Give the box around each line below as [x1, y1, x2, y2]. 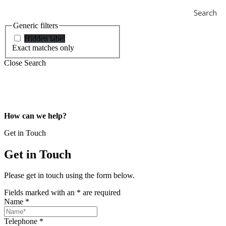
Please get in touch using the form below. [4, 171, 135, 180]
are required [81, 188, 121, 197]
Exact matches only [12, 43, 74, 52]
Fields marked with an [4, 188, 77, 197]
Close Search [4, 58, 46, 67]
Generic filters [13, 21, 58, 30]
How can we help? [4, 111, 67, 120]
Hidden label [24, 34, 65, 43]
